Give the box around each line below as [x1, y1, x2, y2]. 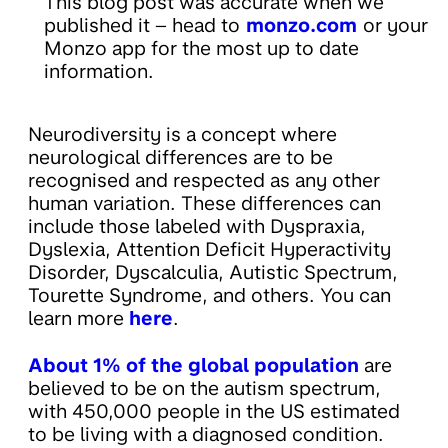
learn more [28, 307, 129, 331]
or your [363, 14, 428, 38]
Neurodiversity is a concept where [28, 123, 337, 147]
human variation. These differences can [28, 192, 381, 216]
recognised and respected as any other [28, 169, 380, 193]
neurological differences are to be [28, 146, 333, 170]
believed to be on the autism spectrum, [28, 377, 381, 401]
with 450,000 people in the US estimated [28, 400, 400, 424]
